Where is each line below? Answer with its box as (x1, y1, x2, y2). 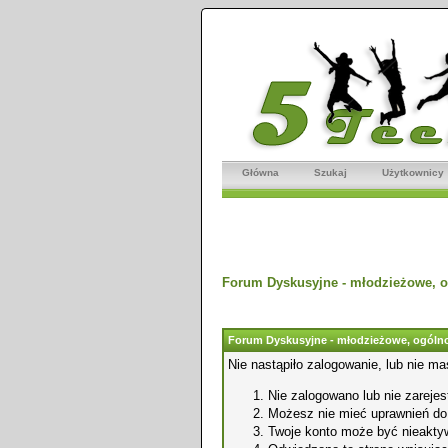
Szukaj (314, 167, 347, 178)
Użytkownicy (382, 167, 444, 178)
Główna (242, 167, 279, 178)
